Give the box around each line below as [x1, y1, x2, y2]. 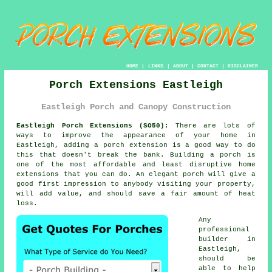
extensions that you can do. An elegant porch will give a [16, 170, 256, 178]
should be [199, 254, 256, 262]
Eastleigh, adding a [16, 141, 103, 149]
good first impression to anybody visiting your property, [16, 180, 256, 188]
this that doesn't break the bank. [16, 151, 171, 158]
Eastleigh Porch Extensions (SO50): [16, 121, 169, 129]
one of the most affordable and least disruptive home [16, 160, 256, 168]
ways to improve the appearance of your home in [16, 131, 256, 139]
